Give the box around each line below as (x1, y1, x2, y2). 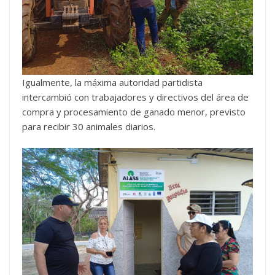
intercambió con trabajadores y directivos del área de (22, 91, 249, 103)
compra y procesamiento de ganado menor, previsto (22, 106, 246, 118)
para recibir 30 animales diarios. (22, 120, 155, 133)
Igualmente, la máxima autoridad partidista (22, 76, 203, 88)
